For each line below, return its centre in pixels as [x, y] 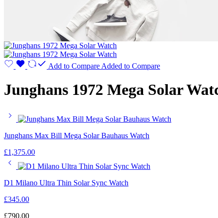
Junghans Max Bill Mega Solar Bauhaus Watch [77, 135]
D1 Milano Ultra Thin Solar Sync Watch [66, 182]
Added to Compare [131, 66]
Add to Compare [74, 66]
